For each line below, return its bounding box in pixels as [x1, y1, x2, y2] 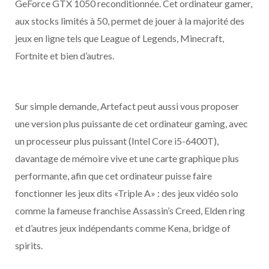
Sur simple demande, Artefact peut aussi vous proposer [15, 100, 239, 112]
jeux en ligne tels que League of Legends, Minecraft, [15, 32, 224, 44]
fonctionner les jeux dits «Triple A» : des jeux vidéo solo [15, 187, 238, 199]
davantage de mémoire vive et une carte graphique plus [15, 153, 239, 164]
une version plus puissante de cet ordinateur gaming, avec [15, 118, 248, 129]
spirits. [15, 240, 43, 251]
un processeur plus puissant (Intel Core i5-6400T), [15, 135, 219, 147]
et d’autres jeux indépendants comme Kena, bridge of [15, 222, 231, 234]
